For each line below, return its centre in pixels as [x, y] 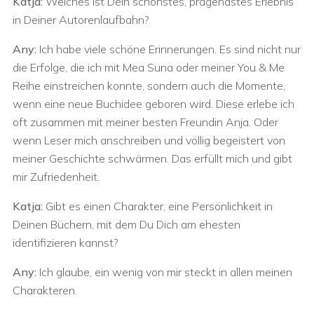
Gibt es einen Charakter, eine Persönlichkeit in [158, 206]
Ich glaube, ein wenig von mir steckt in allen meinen [166, 272]
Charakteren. [45, 290]
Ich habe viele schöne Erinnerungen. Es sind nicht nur [170, 49]
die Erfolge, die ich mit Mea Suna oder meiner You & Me [149, 67]
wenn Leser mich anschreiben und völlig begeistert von [149, 140]
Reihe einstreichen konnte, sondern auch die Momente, [149, 86]
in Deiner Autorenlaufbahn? [81, 20]
